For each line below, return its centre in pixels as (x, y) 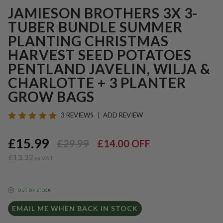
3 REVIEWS (78, 115)
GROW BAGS (51, 96)
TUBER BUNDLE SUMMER (95, 27)
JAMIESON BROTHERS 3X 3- (103, 13)
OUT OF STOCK (34, 190)
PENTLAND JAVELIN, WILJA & (109, 68)
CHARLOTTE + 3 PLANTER (97, 82)
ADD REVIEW (123, 115)
